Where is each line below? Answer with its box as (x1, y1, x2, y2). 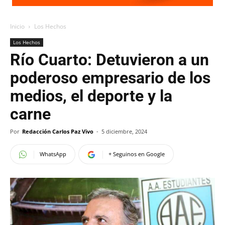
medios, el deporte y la (10, 86, 172, 105)
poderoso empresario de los (10, 68, 210, 87)
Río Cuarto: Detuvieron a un (10, 50, 209, 69)
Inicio (10, 22, 25, 31)
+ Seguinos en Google (108, 150, 165, 158)
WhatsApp (40, 150, 66, 158)
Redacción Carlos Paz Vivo (22, 128, 93, 135)
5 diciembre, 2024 (101, 128, 147, 135)
